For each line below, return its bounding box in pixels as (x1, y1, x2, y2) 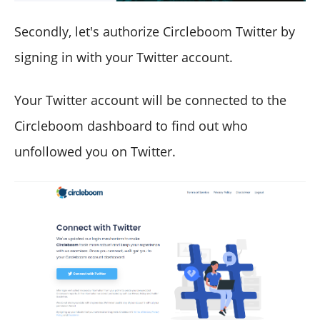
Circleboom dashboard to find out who (14, 117, 248, 135)
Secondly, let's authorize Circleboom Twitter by (14, 23, 295, 41)
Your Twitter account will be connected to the (14, 91, 286, 109)
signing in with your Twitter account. (14, 49, 233, 66)
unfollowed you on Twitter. (14, 143, 176, 161)
